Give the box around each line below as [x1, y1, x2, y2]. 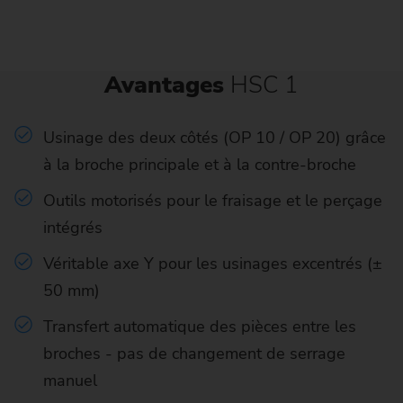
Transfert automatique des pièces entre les [43, 316, 356, 338]
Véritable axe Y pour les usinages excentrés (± [43, 253, 382, 275]
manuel [43, 370, 97, 392]
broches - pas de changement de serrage [43, 343, 345, 365]
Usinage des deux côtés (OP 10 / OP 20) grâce [43, 126, 386, 148]
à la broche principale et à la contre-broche [43, 153, 356, 175]
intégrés [43, 217, 103, 239]
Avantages [104, 68, 230, 101]
